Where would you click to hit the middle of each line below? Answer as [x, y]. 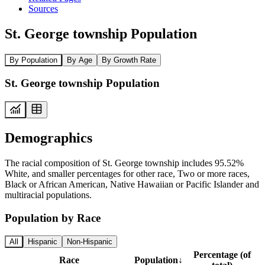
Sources [43, 8]
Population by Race [53, 218]
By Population [33, 60]
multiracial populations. [48, 195]
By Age [80, 60]
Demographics [49, 138]
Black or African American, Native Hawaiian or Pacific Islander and [132, 184]
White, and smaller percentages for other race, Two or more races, [127, 173]
